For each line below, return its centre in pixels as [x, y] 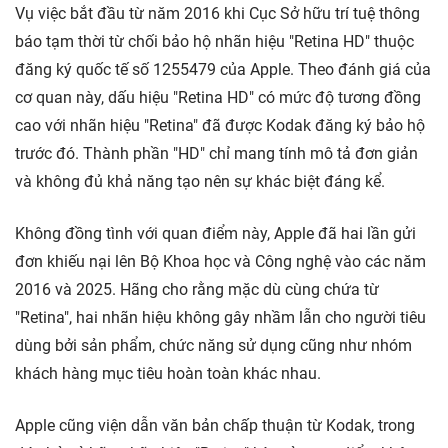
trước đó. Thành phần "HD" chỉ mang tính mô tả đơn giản [216, 154]
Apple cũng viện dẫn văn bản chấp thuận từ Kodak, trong [215, 426]
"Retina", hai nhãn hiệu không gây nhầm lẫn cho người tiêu [220, 318]
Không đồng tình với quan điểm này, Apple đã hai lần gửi [215, 234]
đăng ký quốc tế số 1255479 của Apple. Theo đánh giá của [223, 70]
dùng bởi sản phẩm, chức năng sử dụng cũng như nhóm [213, 346]
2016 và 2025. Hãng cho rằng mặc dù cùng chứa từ [197, 290]
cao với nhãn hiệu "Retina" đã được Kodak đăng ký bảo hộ [220, 126]
